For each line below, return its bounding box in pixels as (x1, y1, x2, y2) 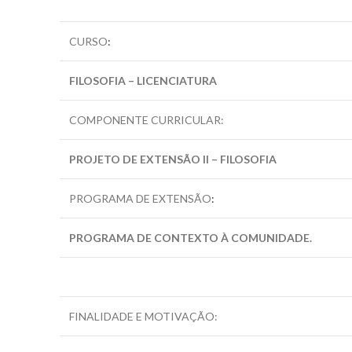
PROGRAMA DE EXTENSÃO (69, 192, 211, 205)
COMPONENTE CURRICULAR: (69, 113, 224, 126)
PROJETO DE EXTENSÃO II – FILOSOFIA (69, 152, 277, 166)
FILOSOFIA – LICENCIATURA (69, 74, 217, 87)
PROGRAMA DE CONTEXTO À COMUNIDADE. (69, 231, 312, 244)
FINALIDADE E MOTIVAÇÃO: (69, 310, 218, 323)
